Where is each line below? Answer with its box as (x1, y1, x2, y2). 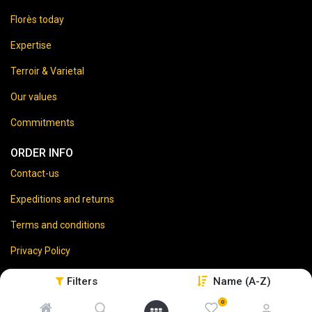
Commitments (10, 117, 75, 128)
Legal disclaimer (10, 271, 81, 282)
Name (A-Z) (213, 275, 271, 288)
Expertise (10, 40, 52, 51)
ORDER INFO (10, 146, 73, 159)
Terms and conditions (10, 219, 105, 231)
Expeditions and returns (10, 194, 114, 205)
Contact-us (10, 168, 59, 179)
